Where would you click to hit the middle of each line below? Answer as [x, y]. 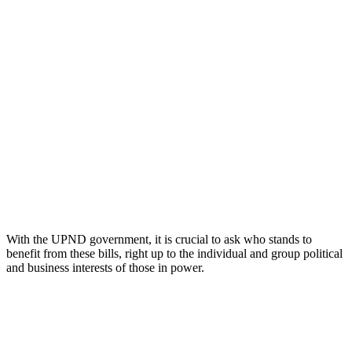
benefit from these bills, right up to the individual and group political [174, 253]
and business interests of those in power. [105, 267]
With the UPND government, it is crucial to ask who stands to [159, 239]
